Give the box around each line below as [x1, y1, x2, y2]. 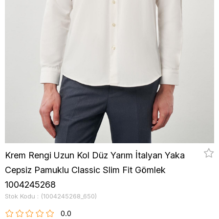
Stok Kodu [5, 192, 35, 200]
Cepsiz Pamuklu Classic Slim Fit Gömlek [5, 165, 166, 175]
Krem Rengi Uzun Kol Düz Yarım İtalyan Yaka [5, 150, 185, 161]
